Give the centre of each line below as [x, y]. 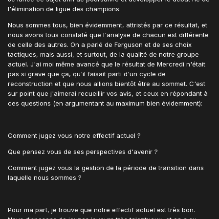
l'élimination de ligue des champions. [64, 9]
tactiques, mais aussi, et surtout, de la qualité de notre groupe [103, 55]
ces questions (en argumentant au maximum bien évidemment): [105, 103]
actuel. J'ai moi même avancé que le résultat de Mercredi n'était [107, 64]
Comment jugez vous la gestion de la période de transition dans [106, 168]
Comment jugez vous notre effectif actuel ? [74, 136]
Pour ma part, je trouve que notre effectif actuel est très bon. [101, 210]
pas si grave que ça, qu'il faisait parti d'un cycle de [87, 74]
